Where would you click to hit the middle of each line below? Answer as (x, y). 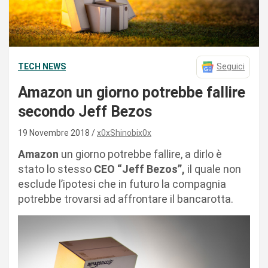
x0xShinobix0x (124, 133)
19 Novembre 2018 (55, 133)
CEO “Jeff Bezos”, (139, 169)
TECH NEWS (42, 67)
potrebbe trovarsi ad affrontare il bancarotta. (128, 199)
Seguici (231, 67)
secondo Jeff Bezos (85, 111)
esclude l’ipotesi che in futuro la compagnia (122, 184)
